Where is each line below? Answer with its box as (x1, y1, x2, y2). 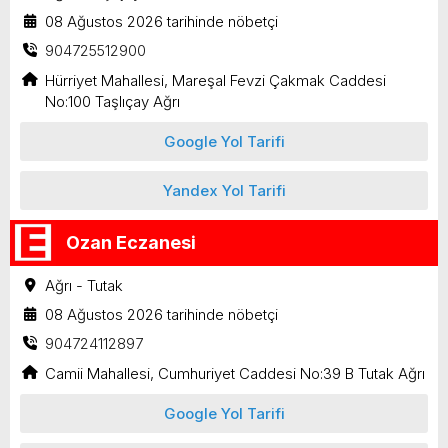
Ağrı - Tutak (45, 276, 123, 296)
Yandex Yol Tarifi (162, 181, 286, 201)
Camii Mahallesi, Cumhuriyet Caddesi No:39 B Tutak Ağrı (45, 364, 425, 384)
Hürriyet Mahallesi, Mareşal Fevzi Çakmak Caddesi (45, 71, 386, 91)
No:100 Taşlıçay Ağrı (45, 92, 180, 112)
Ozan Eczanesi (66, 232, 196, 254)
